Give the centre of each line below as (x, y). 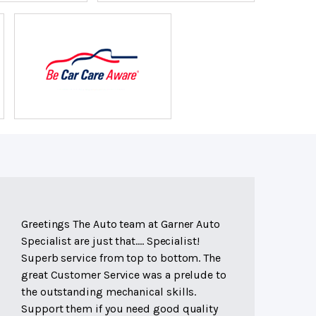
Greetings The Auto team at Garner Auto (121, 224)
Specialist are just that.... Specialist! (110, 241)
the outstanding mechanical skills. (109, 292)
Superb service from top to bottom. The (121, 258)
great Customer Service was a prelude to (124, 275)
